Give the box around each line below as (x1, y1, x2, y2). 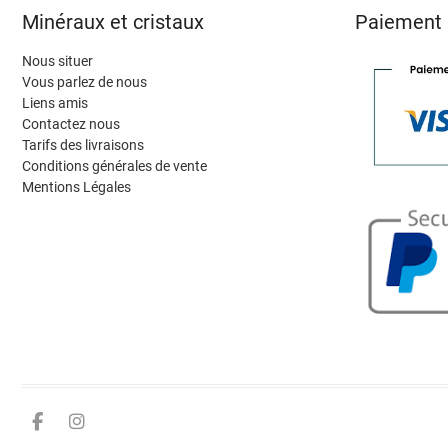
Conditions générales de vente (22, 158, 207, 175)
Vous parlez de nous (22, 74, 147, 91)
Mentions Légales (22, 179, 131, 196)
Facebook (41, 410, 149, 430)
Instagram (84, 410, 208, 430)
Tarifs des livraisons (22, 137, 144, 154)
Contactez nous (22, 116, 120, 133)
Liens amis (22, 95, 88, 112)
